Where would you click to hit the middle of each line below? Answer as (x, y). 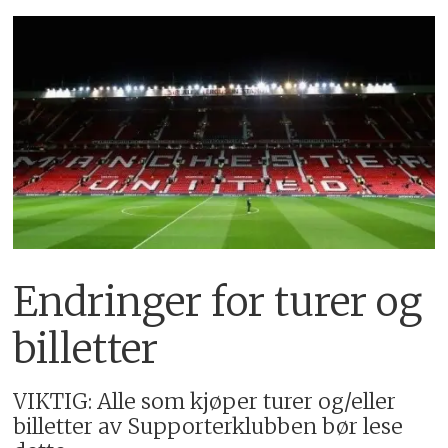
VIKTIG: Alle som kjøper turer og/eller (205, 401)
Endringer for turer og (218, 301)
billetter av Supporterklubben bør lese (208, 426)
